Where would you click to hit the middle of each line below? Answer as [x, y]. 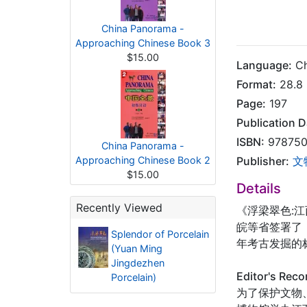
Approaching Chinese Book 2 [143, 160]
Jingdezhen [137, 263]
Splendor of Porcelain [160, 234]
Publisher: [263, 161]
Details [259, 188]
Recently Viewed [119, 208]
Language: [264, 65]
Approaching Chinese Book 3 [143, 43]
